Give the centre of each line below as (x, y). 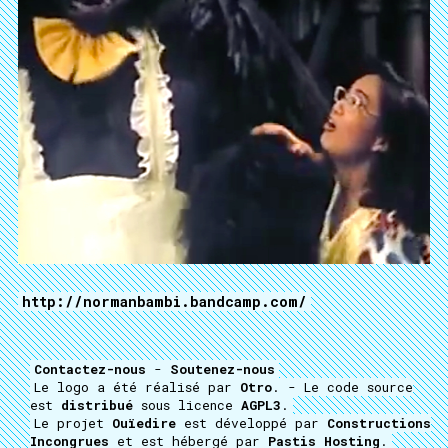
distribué (97, 405)
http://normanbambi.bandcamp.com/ (164, 302)
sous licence (187, 405)
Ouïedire (144, 423)
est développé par (251, 423)
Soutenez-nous (222, 369)
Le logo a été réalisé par (137, 387)
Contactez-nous (90, 369)
